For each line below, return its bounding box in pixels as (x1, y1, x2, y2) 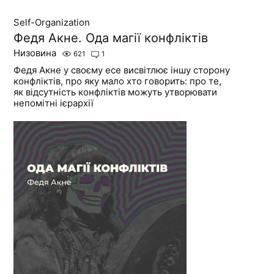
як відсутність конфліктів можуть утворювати (13, 86, 218, 98)
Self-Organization (13, 17, 91, 29)
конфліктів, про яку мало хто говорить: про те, (13, 75, 222, 87)
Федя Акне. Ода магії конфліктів (13, 31, 209, 46)
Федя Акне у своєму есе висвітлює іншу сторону (13, 64, 231, 76)
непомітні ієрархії (13, 97, 94, 109)
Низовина (13, 47, 57, 59)
